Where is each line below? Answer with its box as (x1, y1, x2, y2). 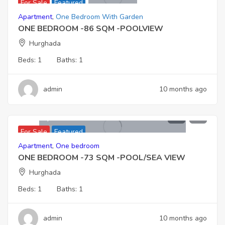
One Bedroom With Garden (56, 12, 143, 22)
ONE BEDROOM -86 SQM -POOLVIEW (18, 23, 163, 34)
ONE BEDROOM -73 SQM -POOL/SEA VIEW (18, 152, 185, 163)
